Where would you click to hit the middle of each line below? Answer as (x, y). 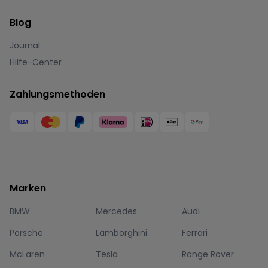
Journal (25, 45)
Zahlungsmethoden (57, 94)
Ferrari (195, 233)
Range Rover (208, 254)
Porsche (26, 233)
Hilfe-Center (36, 62)
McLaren (27, 254)
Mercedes (116, 211)
